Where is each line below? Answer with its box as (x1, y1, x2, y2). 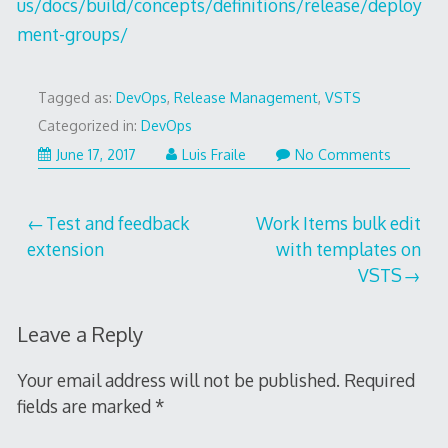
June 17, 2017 (55, 145, 136, 163)
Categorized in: (37, 117, 141, 135)
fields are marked (16, 394, 155, 417)
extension (27, 238, 105, 261)
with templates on (275, 238, 421, 261)
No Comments (294, 145, 391, 163)
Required (343, 368, 415, 391)
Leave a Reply (16, 321, 143, 348)
